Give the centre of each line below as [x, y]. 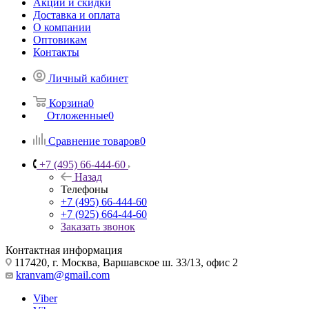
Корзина [69, 103]
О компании [62, 27]
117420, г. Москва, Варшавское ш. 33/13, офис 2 [125, 262]
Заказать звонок [98, 226]
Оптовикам [60, 39]
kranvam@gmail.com [63, 275]
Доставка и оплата [77, 14]
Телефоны [84, 189]
